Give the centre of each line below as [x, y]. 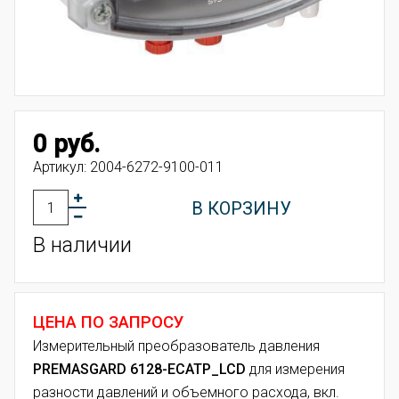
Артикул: [61, 167]
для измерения [295, 370]
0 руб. [66, 144]
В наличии [82, 245]
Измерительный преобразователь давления [176, 346]
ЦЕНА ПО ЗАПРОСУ [109, 323]
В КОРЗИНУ [241, 209]
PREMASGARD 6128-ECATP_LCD [139, 370]
